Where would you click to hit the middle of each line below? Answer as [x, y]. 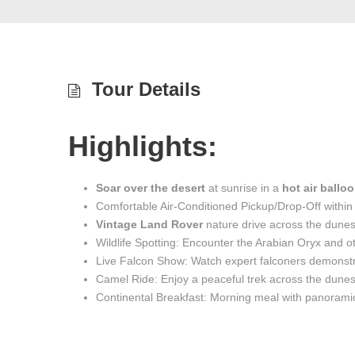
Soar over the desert [151, 188]
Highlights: [143, 146]
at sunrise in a [244, 188]
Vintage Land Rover [149, 224]
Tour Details [146, 89]
